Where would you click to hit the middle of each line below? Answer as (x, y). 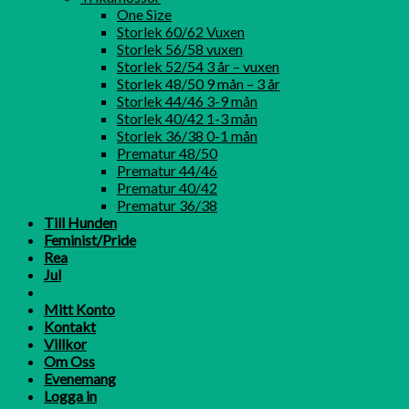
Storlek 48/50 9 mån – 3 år (199, 84)
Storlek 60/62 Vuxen (181, 32)
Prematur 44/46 (167, 171)
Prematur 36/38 (167, 205)
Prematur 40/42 (167, 188)
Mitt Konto (79, 309)
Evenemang (80, 379)
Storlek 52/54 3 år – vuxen (198, 67)
